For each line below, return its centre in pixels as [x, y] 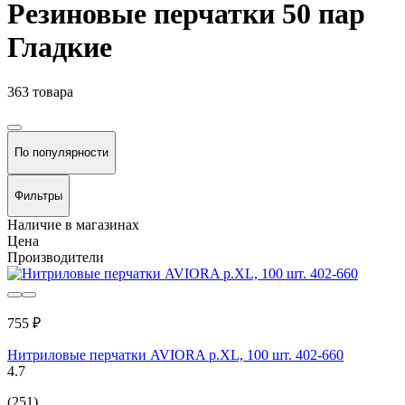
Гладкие [60, 47]
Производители [56, 258]
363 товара [40, 91]
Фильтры [38, 195]
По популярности [61, 153]
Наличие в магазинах [73, 225]
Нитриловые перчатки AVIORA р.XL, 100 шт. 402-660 [175, 355]
